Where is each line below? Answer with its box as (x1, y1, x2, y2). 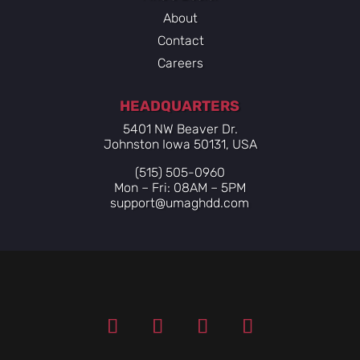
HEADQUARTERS (120, 97, 240, 115)
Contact (157, 33, 204, 48)
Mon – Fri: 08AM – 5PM (113, 180, 246, 195)
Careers (157, 55, 204, 71)
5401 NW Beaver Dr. (123, 121, 239, 137)
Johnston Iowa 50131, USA (104, 137, 258, 152)
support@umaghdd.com (110, 195, 250, 211)
